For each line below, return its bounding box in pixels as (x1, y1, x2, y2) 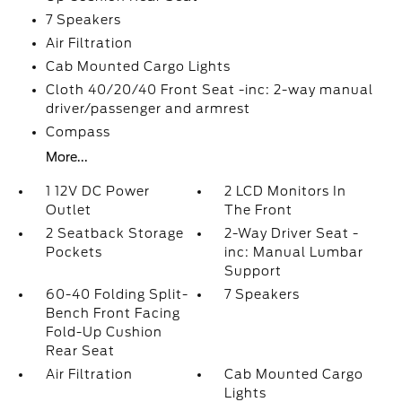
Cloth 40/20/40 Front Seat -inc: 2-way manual (45, 83, 373, 97)
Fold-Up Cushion (45, 325, 162, 339)
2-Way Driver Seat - (224, 226, 360, 240)
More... (45, 150, 88, 164)
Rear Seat (45, 344, 115, 358)
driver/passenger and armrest (45, 101, 250, 116)
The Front (224, 203, 293, 217)
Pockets (45, 245, 102, 259)
